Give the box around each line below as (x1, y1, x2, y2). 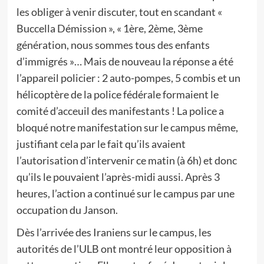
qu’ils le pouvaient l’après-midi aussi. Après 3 (16, 170, 220, 183)
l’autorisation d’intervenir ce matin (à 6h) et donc (16, 154, 237, 167)
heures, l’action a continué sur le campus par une (16, 187, 235, 200)
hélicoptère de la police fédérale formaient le (16, 88, 219, 101)
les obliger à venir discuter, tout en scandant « (16, 5, 222, 18)
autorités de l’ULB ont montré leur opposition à (16, 242, 232, 255)
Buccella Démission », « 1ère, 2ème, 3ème (16, 22, 203, 35)
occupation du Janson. (16, 203, 118, 216)
